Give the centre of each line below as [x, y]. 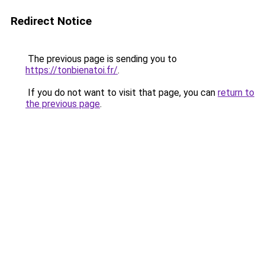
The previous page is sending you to [101, 59]
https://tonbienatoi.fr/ [72, 70]
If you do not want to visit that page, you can [122, 93]
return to [236, 93]
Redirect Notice [51, 21]
